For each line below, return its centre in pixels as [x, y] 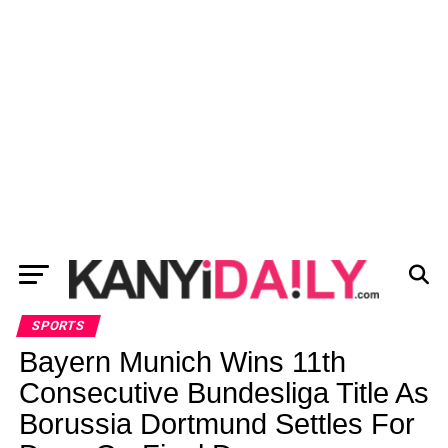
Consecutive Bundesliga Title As [223, 393]
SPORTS [58, 325]
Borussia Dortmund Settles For [216, 424]
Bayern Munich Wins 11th [182, 362]
